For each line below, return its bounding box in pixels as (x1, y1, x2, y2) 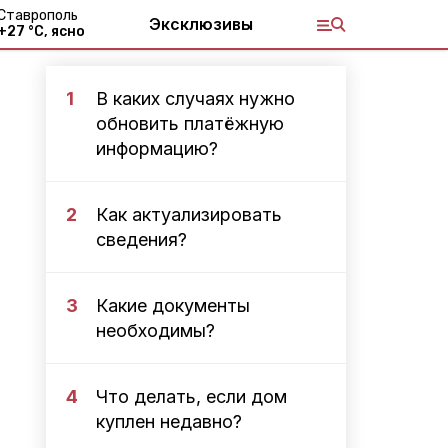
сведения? (96, 229, 187, 250)
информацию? (96, 138, 218, 159)
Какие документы (96, 295, 250, 316)
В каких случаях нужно (96, 88, 295, 109)
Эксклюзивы (149, 14, 253, 34)
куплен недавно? (96, 411, 242, 432)
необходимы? (96, 320, 215, 341)
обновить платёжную (96, 113, 284, 134)
